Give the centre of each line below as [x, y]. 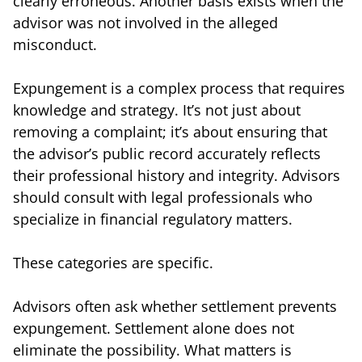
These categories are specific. [113, 262]
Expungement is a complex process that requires [179, 88]
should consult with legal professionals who [163, 197]
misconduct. [55, 44]
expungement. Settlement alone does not [154, 328]
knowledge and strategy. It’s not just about [157, 109]
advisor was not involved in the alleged [145, 22]
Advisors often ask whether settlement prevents [175, 306]
